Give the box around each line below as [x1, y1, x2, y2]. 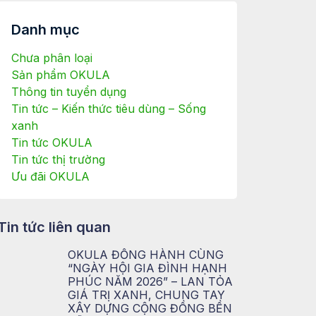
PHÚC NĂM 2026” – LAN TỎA [67, 274, 233, 289]
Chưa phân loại [11, 51, 92, 66]
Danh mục [11, 21, 80, 39]
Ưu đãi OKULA [11, 169, 90, 184]
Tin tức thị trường [11, 152, 105, 167]
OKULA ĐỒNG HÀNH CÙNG [67, 248, 224, 262]
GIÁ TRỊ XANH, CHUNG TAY [67, 288, 225, 303]
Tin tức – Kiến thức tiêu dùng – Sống [11, 102, 206, 116]
